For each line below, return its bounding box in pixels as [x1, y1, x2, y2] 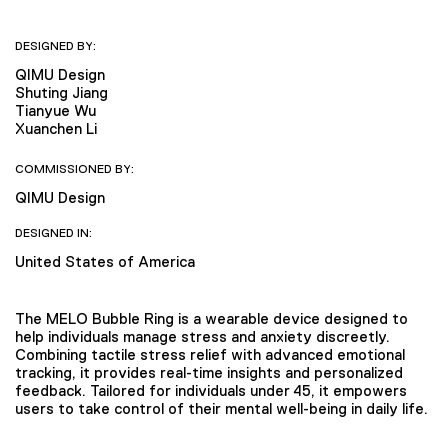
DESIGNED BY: [15, 38, 96, 53]
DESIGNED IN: [15, 225, 92, 240]
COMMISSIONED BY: [15, 161, 134, 176]
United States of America [15, 252, 195, 270]
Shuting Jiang [15, 83, 108, 101]
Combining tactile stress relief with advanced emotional [15, 345, 405, 363]
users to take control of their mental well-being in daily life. [15, 399, 428, 417]
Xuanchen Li [15, 119, 97, 137]
